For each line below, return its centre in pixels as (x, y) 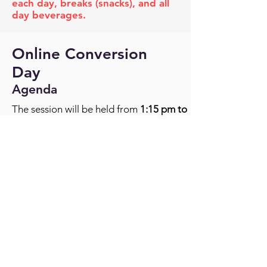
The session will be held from (76, 109)
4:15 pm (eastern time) (60, 123)
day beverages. (50, 15)
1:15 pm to (164, 109)
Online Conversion (80, 54)
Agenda (35, 89)
